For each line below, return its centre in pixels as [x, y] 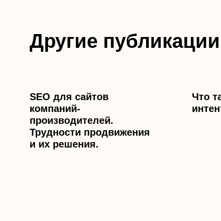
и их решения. [64, 144]
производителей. [72, 120]
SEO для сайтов [69, 97]
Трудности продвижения [90, 132]
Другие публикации [125, 41]
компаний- [55, 109]
